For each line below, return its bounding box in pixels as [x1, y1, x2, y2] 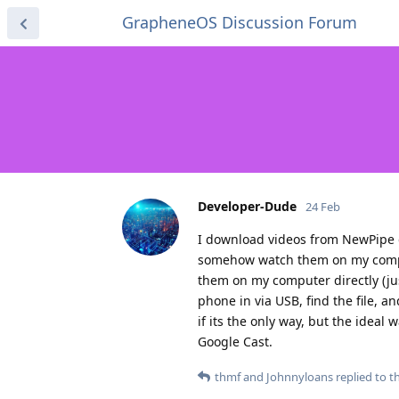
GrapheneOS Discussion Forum [122, 12, 357, 33]
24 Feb [305, 198, 340, 215]
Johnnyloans [266, 368, 333, 385]
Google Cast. [198, 332, 273, 350]
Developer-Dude [198, 197, 297, 215]
